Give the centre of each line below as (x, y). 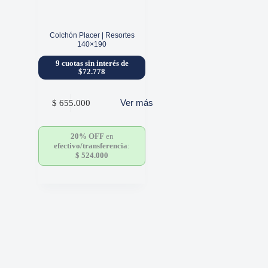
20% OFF (87, 136)
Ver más (136, 103)
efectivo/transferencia (91, 146)
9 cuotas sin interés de (92, 64)
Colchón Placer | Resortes (92, 35)
